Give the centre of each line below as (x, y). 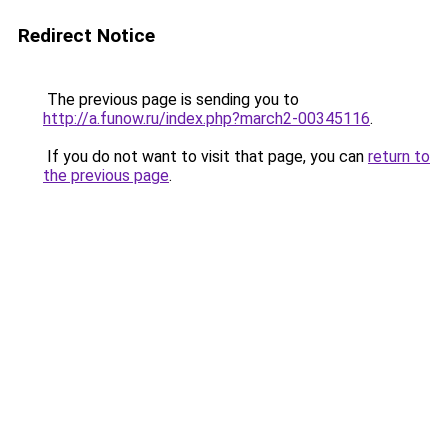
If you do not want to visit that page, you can (205, 156)
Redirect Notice (86, 35)
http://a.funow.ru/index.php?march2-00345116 (206, 118)
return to (399, 156)
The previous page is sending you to (171, 99)
